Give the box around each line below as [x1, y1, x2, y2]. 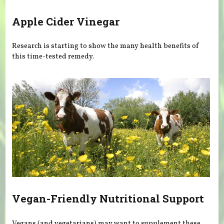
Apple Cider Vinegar [12, 14, 120, 28]
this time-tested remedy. [12, 51, 94, 62]
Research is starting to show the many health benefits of [12, 41, 199, 51]
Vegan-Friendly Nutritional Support [12, 191, 204, 206]
